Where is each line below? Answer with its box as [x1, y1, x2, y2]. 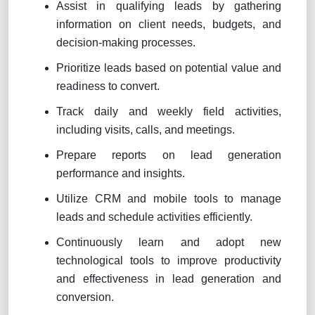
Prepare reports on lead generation [56, 148, 281, 161]
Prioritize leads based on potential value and [56, 61, 281, 74]
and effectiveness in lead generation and [56, 272, 281, 285]
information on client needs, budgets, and [56, 18, 281, 30]
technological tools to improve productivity [56, 254, 281, 266]
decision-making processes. [56, 36, 195, 49]
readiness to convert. [56, 79, 160, 92]
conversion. [56, 290, 114, 303]
